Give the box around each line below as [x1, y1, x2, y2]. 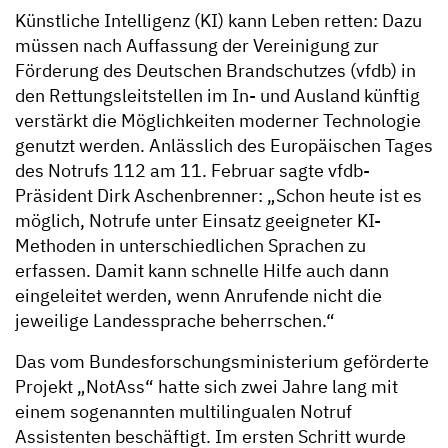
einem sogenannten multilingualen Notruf [15, 400, 352, 424]
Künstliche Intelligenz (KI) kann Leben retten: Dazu [15, 9, 422, 33]
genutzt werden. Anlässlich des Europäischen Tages [15, 134, 433, 158]
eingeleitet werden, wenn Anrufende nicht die [15, 284, 382, 308]
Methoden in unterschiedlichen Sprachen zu [15, 234, 366, 258]
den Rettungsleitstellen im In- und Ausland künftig [15, 84, 420, 108]
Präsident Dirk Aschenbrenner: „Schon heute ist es [15, 184, 422, 208]
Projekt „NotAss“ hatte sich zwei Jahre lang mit [15, 375, 398, 399]
